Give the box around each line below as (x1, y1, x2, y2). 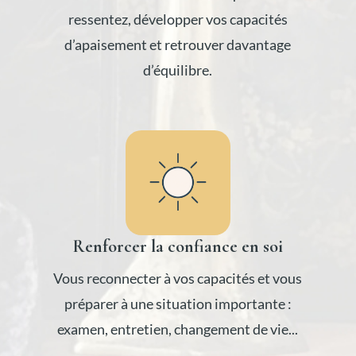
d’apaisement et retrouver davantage (64, 36, 292, 54)
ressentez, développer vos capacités (68, 10, 288, 29)
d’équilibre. (143, 61, 213, 79)
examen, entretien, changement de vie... (57, 319, 299, 338)
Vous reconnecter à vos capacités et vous (53, 269, 303, 287)
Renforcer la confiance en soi (72, 235, 283, 257)
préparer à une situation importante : (64, 294, 292, 312)
